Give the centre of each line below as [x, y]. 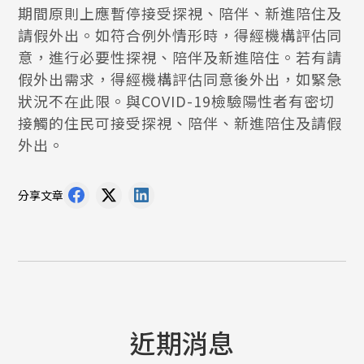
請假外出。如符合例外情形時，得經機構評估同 [180, 35]
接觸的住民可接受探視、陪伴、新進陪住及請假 [180, 123]
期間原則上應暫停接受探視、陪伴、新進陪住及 [180, 13]
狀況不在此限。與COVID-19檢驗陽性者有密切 [177, 101]
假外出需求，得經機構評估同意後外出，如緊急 [180, 79]
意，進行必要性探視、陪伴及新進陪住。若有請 [180, 57]
